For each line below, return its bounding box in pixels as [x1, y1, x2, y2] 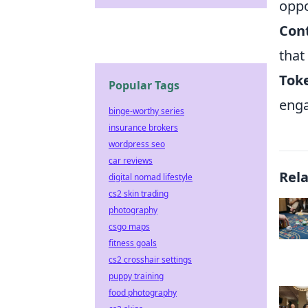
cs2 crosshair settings [109, 254, 192, 265]
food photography [109, 287, 177, 298]
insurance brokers [109, 122, 178, 133]
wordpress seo [109, 138, 165, 150]
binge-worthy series [109, 105, 184, 117]
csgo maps [109, 221, 150, 232]
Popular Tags [109, 78, 179, 93]
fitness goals [109, 237, 157, 249]
